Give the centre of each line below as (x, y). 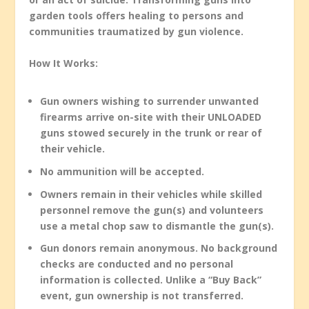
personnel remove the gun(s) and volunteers (152, 210)
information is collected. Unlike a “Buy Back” (151, 280)
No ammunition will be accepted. (122, 171)
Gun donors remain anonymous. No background (159, 248)
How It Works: (65, 63)
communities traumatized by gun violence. (138, 32)
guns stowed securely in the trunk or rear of (151, 133)
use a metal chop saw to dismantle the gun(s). (157, 226)
